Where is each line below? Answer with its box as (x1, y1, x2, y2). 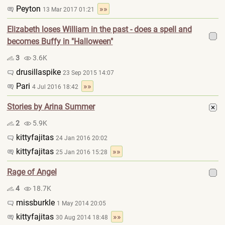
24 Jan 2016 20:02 (55, 135, 107, 142)
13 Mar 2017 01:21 (42, 6, 97, 13)
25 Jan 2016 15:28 (55, 149, 110, 156)
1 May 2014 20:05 (56, 200, 106, 207)
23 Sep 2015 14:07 (62, 69, 114, 76)
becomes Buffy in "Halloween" (7, 37, 113, 46)
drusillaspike (14, 67, 63, 77)
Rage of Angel (7, 167, 57, 177)
